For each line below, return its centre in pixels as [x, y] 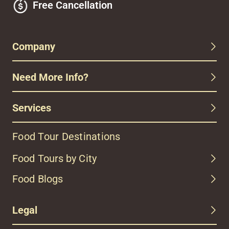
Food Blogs [38, 179]
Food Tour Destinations [66, 136]
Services [32, 108]
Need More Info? [50, 77]
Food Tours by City [54, 158]
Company [34, 46]
